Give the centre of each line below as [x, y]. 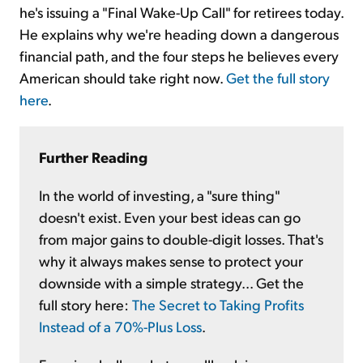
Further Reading [93, 156]
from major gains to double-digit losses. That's [181, 238]
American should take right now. [123, 77]
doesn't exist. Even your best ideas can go [170, 216]
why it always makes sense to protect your [171, 260]
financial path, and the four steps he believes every [179, 55]
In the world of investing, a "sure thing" [159, 194]
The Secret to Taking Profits [218, 304]
